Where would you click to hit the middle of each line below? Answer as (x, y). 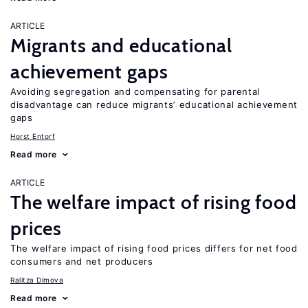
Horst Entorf (33, 136)
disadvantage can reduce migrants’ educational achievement (154, 104)
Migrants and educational (122, 45)
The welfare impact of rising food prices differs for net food (154, 248)
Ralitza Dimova (37, 280)
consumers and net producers (82, 261)
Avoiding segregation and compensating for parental (135, 91)
